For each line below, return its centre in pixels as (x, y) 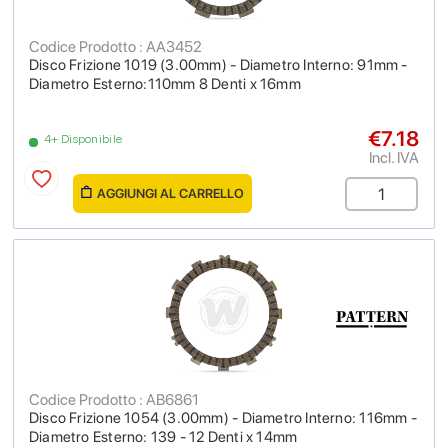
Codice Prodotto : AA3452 (115, 46)
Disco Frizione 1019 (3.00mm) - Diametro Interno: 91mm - (218, 65)
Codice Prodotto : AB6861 (114, 399)
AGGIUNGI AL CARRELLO (170, 193)
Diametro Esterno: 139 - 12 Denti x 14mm (163, 437)
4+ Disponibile (83, 139)
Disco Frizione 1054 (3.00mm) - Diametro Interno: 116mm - (223, 418)
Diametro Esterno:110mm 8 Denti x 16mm (165, 84)
